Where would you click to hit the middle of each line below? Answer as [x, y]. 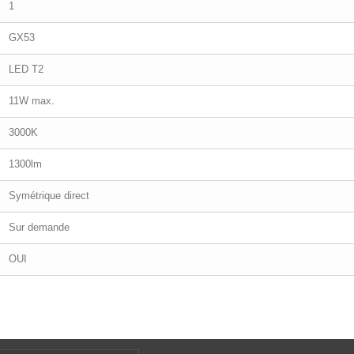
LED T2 [26, 70]
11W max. [32, 101]
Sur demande [39, 228]
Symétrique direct [49, 196]
